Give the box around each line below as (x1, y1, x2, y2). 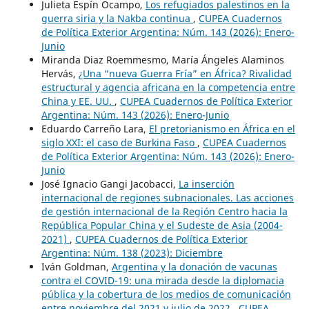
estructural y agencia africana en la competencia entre (41, 80, 295, 94)
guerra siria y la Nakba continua (41, 11, 193, 25)
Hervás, (41, 66, 79, 80)
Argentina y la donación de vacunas (111, 259, 277, 273)
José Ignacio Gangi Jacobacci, (41, 177, 179, 190)
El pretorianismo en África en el (148, 121, 295, 135)
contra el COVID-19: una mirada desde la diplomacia (41, 273, 284, 287)
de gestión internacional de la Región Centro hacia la (41, 204, 288, 218)
